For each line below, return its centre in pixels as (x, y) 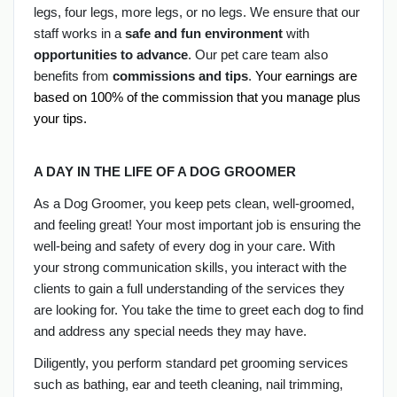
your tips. (60, 118)
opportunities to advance (110, 54)
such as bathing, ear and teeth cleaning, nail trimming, (188, 384)
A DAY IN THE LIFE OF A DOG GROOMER (164, 171)
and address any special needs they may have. (170, 331)
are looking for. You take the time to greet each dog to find (198, 309)
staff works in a (79, 33)
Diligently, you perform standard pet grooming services (191, 362)
